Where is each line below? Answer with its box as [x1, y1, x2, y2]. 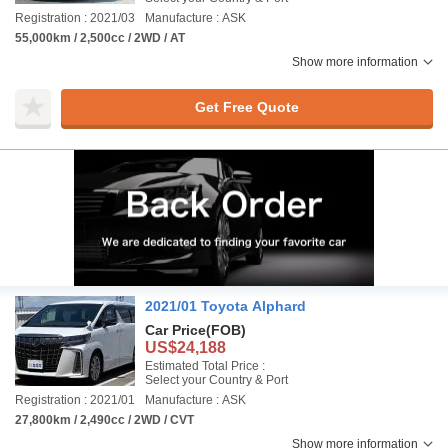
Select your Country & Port [145, 373, 288, 387]
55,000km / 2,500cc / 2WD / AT [15, 31, 185, 45]
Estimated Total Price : [145, 359, 265, 373]
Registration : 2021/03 [15, 11, 135, 25]
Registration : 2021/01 [15, 393, 135, 407]
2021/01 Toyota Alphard [145, 298, 306, 314]
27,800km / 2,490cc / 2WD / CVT [15, 413, 194, 427]
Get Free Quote [194, 98, 299, 115]
